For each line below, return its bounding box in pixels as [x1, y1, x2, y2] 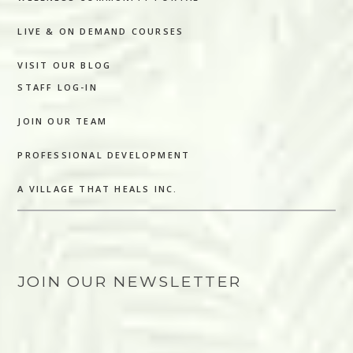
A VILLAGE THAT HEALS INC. [17, 182, 178, 195]
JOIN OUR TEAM [17, 114, 107, 127]
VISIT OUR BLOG [17, 58, 112, 71]
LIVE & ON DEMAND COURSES [17, 24, 184, 37]
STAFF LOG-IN [17, 80, 98, 93]
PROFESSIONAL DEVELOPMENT [17, 148, 191, 161]
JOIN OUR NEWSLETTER [17, 271, 242, 291]
